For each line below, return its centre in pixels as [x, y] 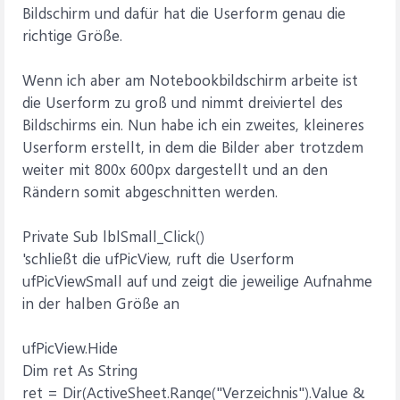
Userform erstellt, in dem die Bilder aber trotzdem [193, 146]
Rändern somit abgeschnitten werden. [150, 191]
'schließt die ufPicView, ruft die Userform [158, 258]
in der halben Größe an [101, 303]
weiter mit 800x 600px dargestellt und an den [175, 169]
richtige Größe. [72, 35]
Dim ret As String [80, 370]
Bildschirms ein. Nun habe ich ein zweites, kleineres [193, 124]
